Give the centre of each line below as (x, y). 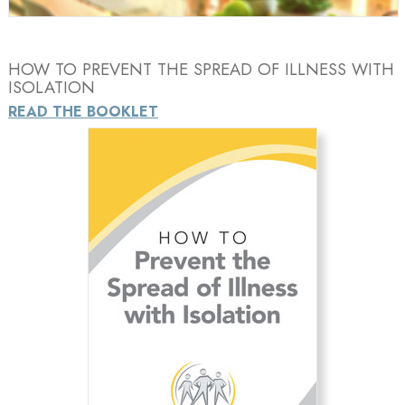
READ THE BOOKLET (83, 111)
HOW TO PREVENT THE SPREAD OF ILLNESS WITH (201, 69)
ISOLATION (52, 87)
